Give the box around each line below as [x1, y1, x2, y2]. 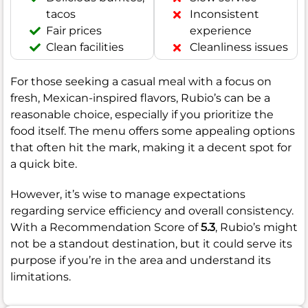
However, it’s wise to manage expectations [10, 188, 245, 201]
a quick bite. [10, 157, 77, 171]
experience [190, 24, 252, 38]
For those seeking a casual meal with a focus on [10, 75, 272, 89]
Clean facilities [46, 41, 124, 54]
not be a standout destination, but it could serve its [10, 237, 292, 251]
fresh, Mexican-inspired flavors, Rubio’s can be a [10, 91, 270, 105]
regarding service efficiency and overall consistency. [10, 204, 294, 218]
